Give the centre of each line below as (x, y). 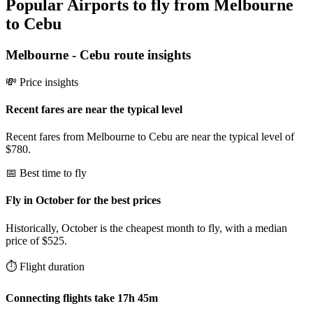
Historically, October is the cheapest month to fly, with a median (146, 228)
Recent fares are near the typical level (94, 109)
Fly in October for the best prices (83, 201)
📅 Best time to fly (46, 173)
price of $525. (36, 240)
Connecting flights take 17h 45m (82, 298)
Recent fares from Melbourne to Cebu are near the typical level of (150, 137)
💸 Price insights (42, 82)
